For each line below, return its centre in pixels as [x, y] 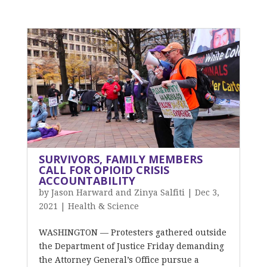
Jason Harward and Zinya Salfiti [118, 193]
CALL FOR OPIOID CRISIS [104, 170]
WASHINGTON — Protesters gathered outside [132, 232]
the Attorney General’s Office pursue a [119, 260]
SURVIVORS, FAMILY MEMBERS [120, 159]
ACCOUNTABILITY [87, 181]
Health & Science [103, 206]
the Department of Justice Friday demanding [131, 246]
